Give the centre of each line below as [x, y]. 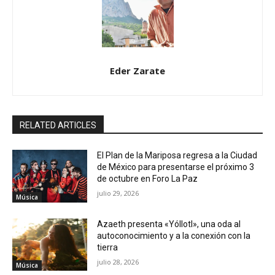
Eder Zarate [137, 71]
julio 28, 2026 [118, 261]
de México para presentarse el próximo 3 [176, 167]
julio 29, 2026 [118, 193]
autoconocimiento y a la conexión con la [174, 235]
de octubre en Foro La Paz [148, 179]
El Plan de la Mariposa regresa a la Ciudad [177, 156]
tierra [108, 247]
